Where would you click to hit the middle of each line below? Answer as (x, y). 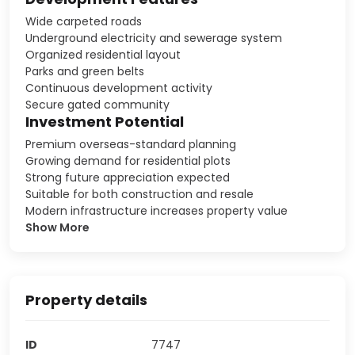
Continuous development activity (119, 88)
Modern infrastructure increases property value (157, 210)
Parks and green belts (85, 71)
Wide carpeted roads (84, 21)
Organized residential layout (103, 54)
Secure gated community (97, 104)
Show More (57, 227)
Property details (86, 300)
